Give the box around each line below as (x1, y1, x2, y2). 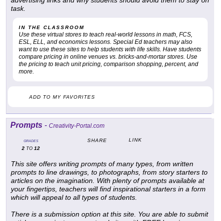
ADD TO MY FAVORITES (29, 94, 95, 100)
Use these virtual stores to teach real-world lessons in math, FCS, (19, 31, 192, 38)
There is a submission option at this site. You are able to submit (11, 210, 208, 219)
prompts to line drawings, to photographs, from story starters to (11, 168, 208, 177)
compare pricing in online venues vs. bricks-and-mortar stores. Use (19, 53, 197, 61)
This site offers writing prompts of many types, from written (11, 160, 193, 168)
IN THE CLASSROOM (19, 25, 84, 31)
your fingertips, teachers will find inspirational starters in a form (11, 185, 206, 193)
